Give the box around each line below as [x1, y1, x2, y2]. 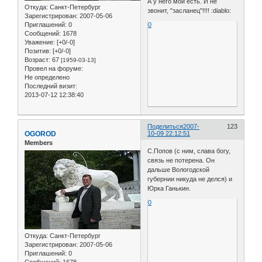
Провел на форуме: [25, 65, 83, 73]
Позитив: [25, 47, 51, 55]
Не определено [25, 74, 70, 81]
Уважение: [25, 39, 55, 46]
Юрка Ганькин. [147, 184, 191, 192]
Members [25, 139, 53, 147]
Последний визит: [25, 82, 77, 90]
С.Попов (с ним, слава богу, [147, 147, 231, 154]
